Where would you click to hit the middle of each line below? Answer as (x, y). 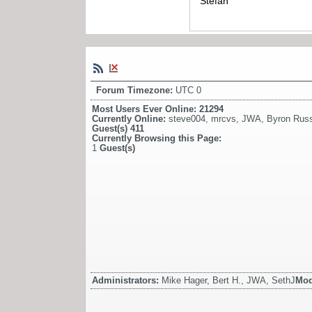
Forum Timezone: (136, 90)
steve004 (187, 118)
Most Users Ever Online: (146, 109)
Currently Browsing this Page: (157, 138)
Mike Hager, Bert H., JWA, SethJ (228, 280)
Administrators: (127, 280)
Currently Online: (130, 118)
